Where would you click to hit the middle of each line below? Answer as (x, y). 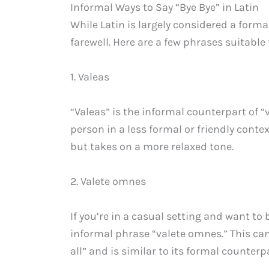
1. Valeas (90, 77)
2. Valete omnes (108, 181)
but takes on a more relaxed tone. (152, 146)
